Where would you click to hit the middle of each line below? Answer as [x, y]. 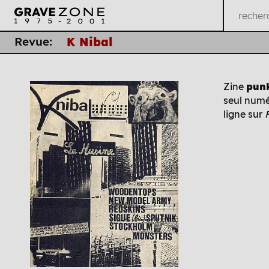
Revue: [33, 42]
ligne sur [244, 114]
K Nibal [90, 42]
